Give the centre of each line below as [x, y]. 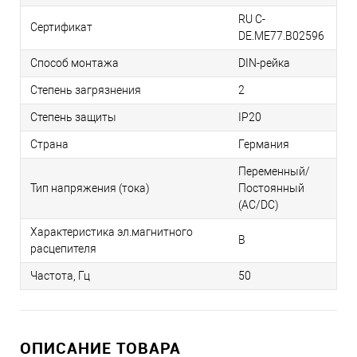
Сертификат [61, 27]
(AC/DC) [259, 205]
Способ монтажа [75, 63]
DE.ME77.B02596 [281, 36]
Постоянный [271, 188]
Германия [264, 145]
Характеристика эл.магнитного [112, 232]
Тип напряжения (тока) [90, 188]
